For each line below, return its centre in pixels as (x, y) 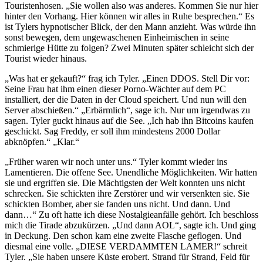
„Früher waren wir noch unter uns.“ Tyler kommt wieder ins (116, 162)
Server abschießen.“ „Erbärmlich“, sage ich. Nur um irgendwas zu (127, 110)
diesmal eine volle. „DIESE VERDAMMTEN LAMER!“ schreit (126, 247)
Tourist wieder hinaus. (46, 59)
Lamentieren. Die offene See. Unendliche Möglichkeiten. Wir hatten (131, 173)
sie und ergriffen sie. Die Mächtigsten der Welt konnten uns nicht (125, 183)
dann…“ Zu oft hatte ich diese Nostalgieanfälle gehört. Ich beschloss (131, 215)
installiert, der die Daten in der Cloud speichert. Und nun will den (126, 100)
